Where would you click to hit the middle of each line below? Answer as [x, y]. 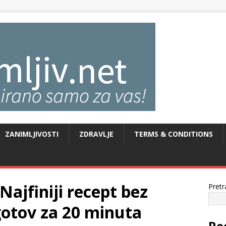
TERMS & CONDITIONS [174, 134]
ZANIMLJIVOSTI [32, 134]
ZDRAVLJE [96, 134]
